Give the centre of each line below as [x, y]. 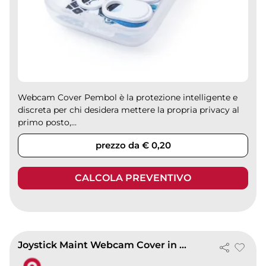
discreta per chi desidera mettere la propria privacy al [129, 110]
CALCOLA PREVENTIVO [133, 178]
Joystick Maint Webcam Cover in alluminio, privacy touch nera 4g [183, 245]
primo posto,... [47, 122]
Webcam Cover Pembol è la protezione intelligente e [128, 97]
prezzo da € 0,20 [133, 145]
